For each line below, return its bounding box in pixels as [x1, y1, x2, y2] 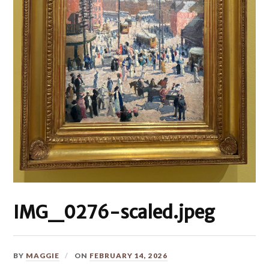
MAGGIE [26, 251, 60, 261]
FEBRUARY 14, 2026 [89, 251, 168, 261]
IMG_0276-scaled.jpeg [13, 201, 216, 224]
